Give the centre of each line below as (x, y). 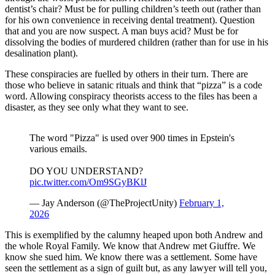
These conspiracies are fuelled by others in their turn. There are (126, 74)
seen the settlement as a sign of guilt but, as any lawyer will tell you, (136, 268)
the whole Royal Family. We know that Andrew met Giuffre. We (130, 246)
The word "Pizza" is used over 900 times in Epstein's (132, 138)
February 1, (202, 203)
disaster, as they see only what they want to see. (97, 107)
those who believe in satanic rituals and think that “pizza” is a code (134, 85)
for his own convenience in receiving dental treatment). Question (130, 20)
